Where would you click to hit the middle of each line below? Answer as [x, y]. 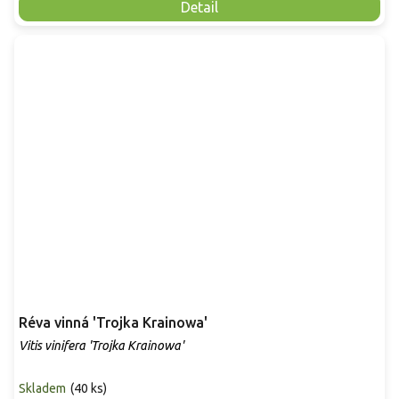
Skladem [42, 388]
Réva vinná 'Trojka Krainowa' [113, 322]
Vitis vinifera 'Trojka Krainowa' [101, 345]
